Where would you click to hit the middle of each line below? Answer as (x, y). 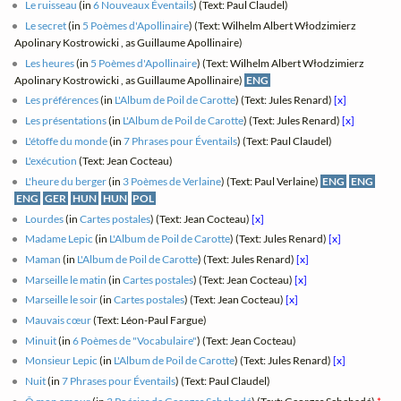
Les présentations (66, 121)
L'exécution (51, 161)
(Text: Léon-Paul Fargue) (149, 320)
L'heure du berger (66, 182)
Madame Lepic (60, 239)
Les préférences (62, 100)
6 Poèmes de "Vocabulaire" (135, 340)
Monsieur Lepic (62, 361)
